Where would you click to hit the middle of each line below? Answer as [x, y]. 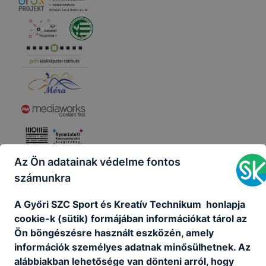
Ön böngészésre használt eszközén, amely [114, 232]
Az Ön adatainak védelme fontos [97, 161]
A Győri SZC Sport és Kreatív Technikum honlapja [130, 204]
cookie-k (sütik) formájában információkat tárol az [131, 218]
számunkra [42, 178]
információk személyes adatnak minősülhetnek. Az [132, 247]
